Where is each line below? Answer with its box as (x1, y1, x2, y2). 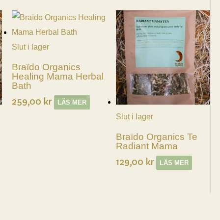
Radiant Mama (116, 140, 178, 151)
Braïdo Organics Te (116, 131, 197, 142)
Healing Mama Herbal (12, 71, 104, 82)
